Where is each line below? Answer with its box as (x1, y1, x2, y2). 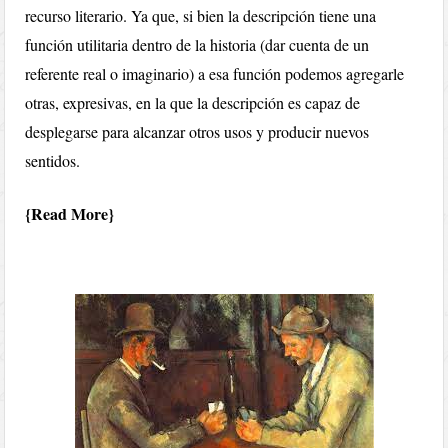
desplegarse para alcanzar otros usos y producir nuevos (25, 121, 370, 143)
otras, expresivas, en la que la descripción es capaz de (25, 92, 361, 114)
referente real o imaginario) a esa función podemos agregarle (25, 63, 405, 85)
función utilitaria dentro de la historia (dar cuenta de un (25, 34, 370, 56)
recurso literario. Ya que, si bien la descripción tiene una (25, 5, 377, 27)
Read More (31, 202, 109, 226)
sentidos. (25, 150, 81, 172)
